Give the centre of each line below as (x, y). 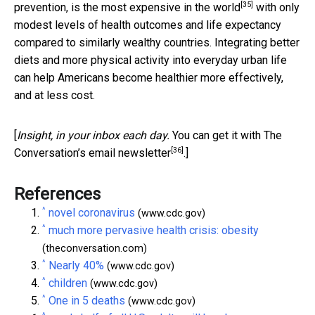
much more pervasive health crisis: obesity (154, 230)
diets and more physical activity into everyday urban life (150, 60)
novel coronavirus (92, 212)
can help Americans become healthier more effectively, (149, 77)
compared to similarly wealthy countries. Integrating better (157, 42)
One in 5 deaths (87, 300)
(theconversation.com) (95, 248)
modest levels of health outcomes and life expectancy (148, 25)
